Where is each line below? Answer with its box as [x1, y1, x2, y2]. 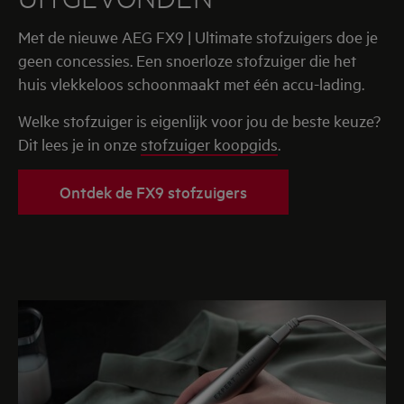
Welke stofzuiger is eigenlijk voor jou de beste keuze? [18, 110, 381, 132]
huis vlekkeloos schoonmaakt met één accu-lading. [18, 73, 364, 95]
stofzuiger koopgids [141, 133, 278, 155]
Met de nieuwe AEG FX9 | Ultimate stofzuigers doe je [18, 26, 31, 48]
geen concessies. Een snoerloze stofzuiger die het [18, 50, 356, 71]
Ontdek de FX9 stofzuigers [60, 181, 247, 203]
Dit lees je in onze [18, 133, 141, 155]
